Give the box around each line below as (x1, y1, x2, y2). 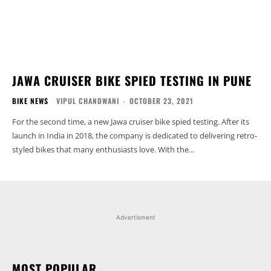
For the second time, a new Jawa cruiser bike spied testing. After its (12, 116, 249, 127)
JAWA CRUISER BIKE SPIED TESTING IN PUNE (12, 71, 252, 90)
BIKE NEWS (12, 95, 48, 106)
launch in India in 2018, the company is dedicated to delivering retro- (12, 129, 257, 141)
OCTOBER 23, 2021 (129, 95, 194, 106)
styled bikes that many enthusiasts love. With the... (12, 143, 194, 155)
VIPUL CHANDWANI (56, 95, 119, 106)
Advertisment (116, 213, 155, 221)
